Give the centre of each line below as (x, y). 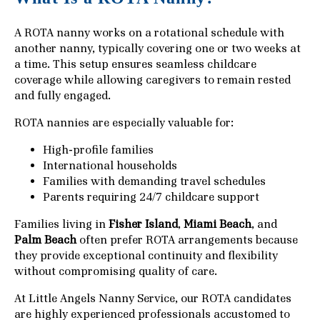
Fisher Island (143, 224)
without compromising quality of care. (116, 271)
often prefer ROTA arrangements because (187, 240)
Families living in (61, 224)
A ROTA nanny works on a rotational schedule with (149, 32)
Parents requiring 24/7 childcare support (151, 197)
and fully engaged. (62, 95)
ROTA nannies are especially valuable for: (124, 122)
